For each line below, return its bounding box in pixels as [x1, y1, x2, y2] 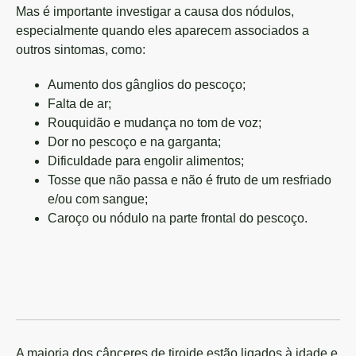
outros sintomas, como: [16, 43, 145, 56]
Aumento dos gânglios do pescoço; [48, 78, 246, 91]
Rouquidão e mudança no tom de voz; [48, 116, 261, 130]
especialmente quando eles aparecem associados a [16, 24, 309, 37]
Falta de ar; [48, 97, 111, 110]
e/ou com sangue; [48, 192, 148, 206]
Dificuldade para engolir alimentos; [48, 154, 244, 168]
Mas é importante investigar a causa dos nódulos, [16, 5, 294, 18]
